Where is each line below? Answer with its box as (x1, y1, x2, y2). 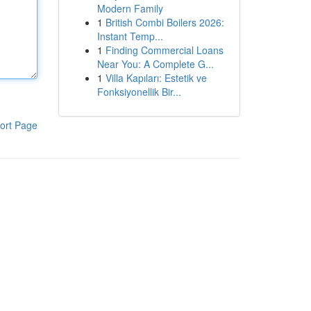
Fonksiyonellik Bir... (96, 85, 181, 99)
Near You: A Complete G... (96, 57, 214, 71)
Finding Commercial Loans (105, 43, 224, 57)
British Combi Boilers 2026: (105, 15, 224, 29)
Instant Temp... (96, 29, 163, 43)
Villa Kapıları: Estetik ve (105, 71, 207, 85)
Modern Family (96, 1, 163, 15)
